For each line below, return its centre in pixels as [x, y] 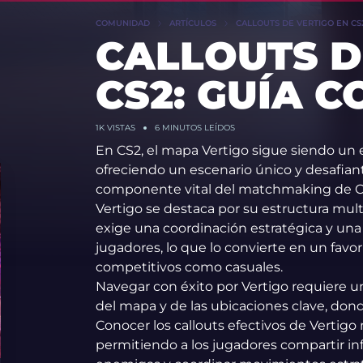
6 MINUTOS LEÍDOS [194, 128]
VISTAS [120, 128]
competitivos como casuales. [189, 267]
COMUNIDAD [122, 23]
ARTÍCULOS [192, 23]
